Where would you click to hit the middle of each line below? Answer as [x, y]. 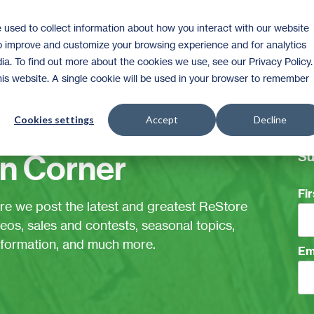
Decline [270, 120]
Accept [162, 120]
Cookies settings [54, 120]
